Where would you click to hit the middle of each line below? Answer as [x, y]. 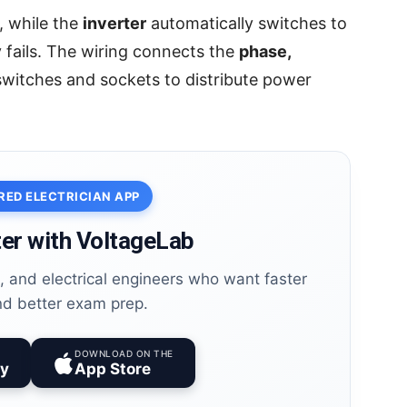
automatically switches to [247, 24]
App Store [113, 369]
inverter [114, 24]
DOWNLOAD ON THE [124, 354]
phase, [265, 52]
